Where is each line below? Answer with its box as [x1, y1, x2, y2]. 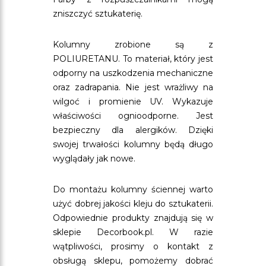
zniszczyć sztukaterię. [53, 8, 145, 19]
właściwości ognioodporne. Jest [53, 110, 213, 121]
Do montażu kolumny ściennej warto [53, 184, 213, 195]
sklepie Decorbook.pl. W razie [53, 227, 213, 237]
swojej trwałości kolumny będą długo [53, 139, 213, 150]
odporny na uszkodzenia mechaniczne [53, 68, 213, 78]
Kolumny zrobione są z [53, 39, 213, 50]
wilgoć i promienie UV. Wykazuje [53, 96, 213, 107]
